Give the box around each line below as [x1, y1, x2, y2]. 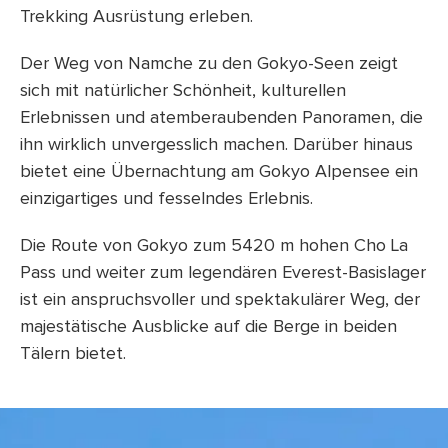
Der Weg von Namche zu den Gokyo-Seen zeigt [20, 55, 398, 73]
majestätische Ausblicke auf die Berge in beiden [20, 318, 397, 336]
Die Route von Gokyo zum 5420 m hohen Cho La [20, 237, 408, 255]
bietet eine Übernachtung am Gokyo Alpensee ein [20, 163, 418, 181]
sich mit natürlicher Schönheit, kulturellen [20, 82, 346, 100]
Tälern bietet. [20, 345, 126, 363]
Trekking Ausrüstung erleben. [20, 8, 253, 26]
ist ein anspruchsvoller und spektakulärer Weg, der [20, 291, 420, 309]
